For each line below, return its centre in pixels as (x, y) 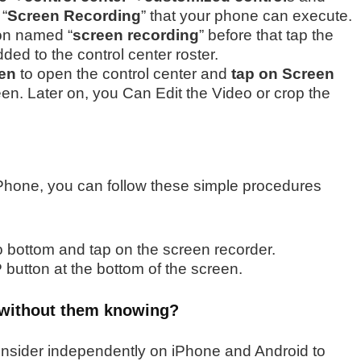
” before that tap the (266, 35)
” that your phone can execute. (247, 15)
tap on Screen (283, 73)
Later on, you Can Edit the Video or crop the (177, 93)
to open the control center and (124, 73)
